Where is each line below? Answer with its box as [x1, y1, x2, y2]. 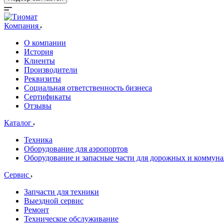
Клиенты [24, 56, 55, 65]
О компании [24, 38, 66, 47]
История [24, 47, 53, 56]
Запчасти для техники [24, 187, 99, 196]
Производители [24, 65, 77, 74]
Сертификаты [24, 92, 71, 101]
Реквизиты [24, 74, 61, 83]
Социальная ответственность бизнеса [24, 83, 152, 92]
